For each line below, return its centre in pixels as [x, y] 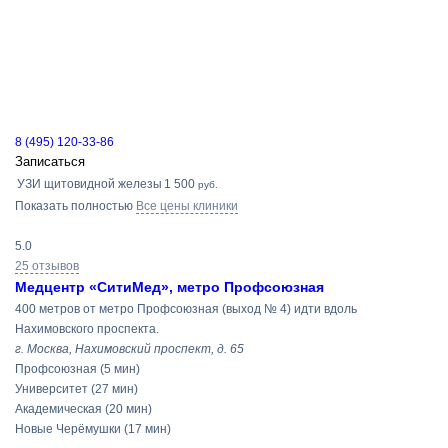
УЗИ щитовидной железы [89, 184]
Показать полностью [74, 206]
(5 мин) [120, 369]
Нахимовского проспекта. [87, 329]
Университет [51, 389]
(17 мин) [147, 429]
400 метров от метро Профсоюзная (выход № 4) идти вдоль [186, 309]
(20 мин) [128, 409]
